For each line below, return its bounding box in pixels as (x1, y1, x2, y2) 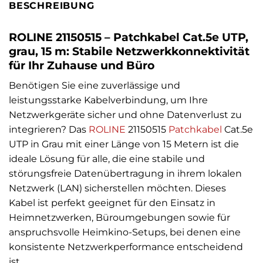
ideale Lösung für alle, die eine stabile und (9, 153, 205, 164)
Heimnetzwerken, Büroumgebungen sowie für (9, 211, 230, 223)
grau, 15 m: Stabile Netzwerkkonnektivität (9, 44, 249, 59)
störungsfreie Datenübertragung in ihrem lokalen (9, 167, 242, 179)
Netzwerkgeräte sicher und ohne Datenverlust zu (9, 109, 242, 120)
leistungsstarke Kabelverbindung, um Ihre (9, 94, 208, 106)
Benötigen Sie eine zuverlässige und (9, 79, 180, 91)
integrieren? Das (9, 123, 89, 135)
